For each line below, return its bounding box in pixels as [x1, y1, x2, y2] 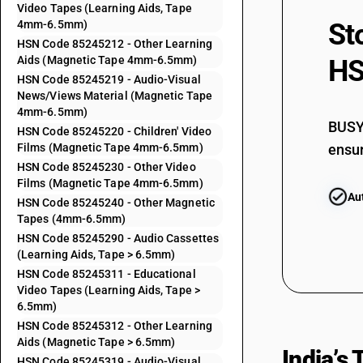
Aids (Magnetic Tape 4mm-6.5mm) [17, 53, 198, 66]
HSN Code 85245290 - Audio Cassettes [17, 232, 219, 245]
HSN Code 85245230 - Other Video [17, 160, 196, 173]
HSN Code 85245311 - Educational [17, 267, 196, 280]
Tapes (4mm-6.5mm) [17, 212, 126, 225]
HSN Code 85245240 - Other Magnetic [17, 196, 215, 209]
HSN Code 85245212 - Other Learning [17, 37, 212, 50]
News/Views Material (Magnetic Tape [17, 89, 212, 102]
